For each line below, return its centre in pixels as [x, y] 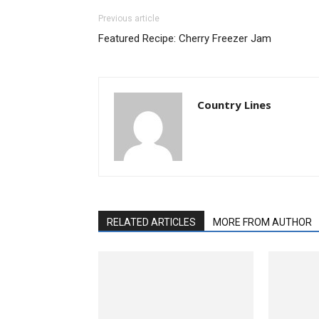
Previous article [129, 18]
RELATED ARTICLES [151, 222]
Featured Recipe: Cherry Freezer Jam [185, 38]
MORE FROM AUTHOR [262, 222]
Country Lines [234, 104]
